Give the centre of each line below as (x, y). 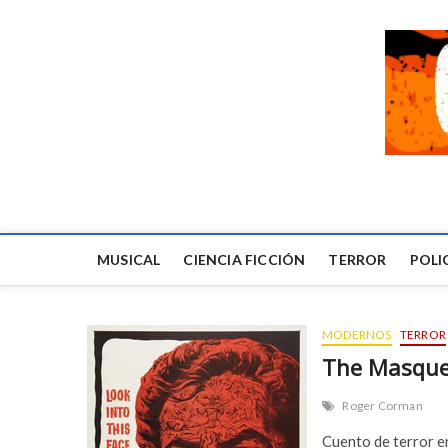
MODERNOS (357, 335)
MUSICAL (129, 260)
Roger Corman (382, 406)
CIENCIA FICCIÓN (244, 260)
